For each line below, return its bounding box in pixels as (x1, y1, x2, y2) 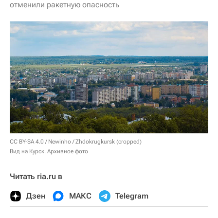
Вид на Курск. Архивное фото (10, 147, 88, 155)
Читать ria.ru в (10, 171, 62, 181)
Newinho (48, 138, 71, 145)
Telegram (115, 191, 148, 200)
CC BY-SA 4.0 (10, 138, 44, 145)
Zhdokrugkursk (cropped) (75, 138, 142, 145)
